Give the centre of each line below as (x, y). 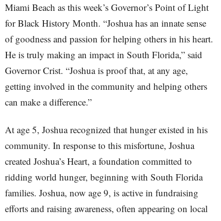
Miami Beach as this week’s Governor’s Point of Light (107, 7)
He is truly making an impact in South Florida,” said (104, 55)
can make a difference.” (48, 102)
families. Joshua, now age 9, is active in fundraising (102, 193)
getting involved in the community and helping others (106, 86)
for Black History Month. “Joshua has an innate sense (106, 23)
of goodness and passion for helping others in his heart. (109, 39)
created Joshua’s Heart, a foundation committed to (98, 161)
